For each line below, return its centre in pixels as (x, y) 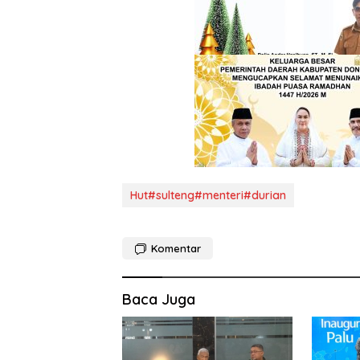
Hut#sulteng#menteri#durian (208, 195)
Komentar (176, 248)
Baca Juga (159, 299)
